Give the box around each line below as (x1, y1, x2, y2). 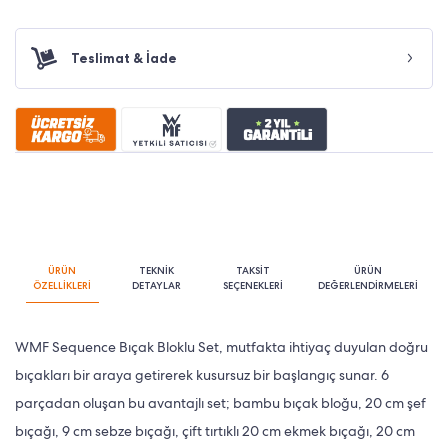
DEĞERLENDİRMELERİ (318, 278, 419, 292)
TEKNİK (138, 263, 174, 277)
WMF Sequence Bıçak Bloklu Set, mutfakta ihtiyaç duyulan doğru (15, 337, 428, 356)
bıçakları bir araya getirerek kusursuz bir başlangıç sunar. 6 (15, 365, 389, 384)
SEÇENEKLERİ (223, 278, 284, 292)
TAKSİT (236, 263, 271, 277)
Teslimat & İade (71, 50, 177, 67)
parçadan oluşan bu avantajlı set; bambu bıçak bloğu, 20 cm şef (15, 393, 426, 412)
